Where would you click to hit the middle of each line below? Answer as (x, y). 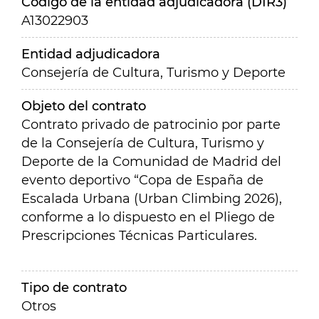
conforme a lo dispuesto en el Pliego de (148, 217)
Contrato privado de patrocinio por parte (151, 125)
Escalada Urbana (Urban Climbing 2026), (152, 199)
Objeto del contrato (84, 106)
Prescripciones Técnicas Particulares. (139, 236)
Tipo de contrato (74, 288)
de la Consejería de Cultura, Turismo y (143, 143)
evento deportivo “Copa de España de (142, 180)
